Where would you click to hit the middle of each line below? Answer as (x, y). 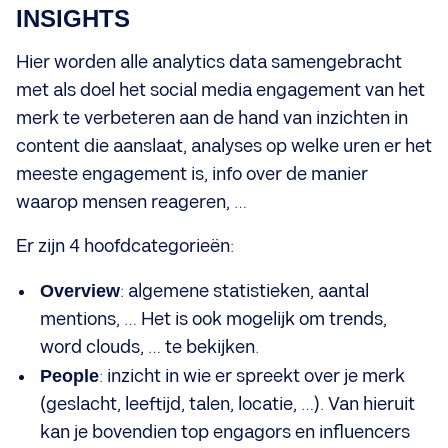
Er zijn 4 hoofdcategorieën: (125, 246)
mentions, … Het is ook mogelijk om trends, (213, 319)
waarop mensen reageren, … (131, 202)
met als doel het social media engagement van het (220, 90)
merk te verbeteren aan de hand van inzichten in (212, 118)
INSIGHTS (73, 18)
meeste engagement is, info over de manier (192, 174)
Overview (80, 290)
